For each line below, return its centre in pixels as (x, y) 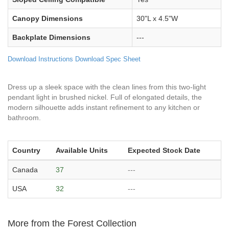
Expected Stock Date (164, 150)
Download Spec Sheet (108, 59)
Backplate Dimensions (51, 37)
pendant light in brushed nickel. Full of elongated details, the (105, 97)
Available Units (82, 150)
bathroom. (24, 117)
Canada (25, 169)
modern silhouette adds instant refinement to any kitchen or (104, 107)
